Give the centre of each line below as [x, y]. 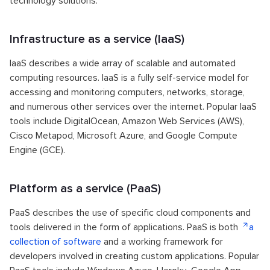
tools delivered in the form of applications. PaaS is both [125, 227]
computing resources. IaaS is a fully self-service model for [129, 77]
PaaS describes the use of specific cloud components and [130, 212]
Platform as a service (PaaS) [85, 188]
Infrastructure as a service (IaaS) [97, 39]
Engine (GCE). [37, 150]
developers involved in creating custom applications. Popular [134, 256]
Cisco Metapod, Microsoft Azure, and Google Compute [124, 135]
